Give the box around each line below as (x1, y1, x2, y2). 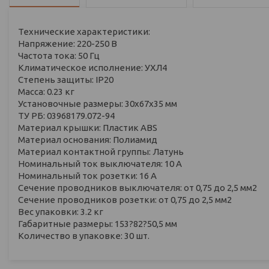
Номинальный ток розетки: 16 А (18, 170, 157, 181)
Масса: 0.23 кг (18, 86, 74, 97)
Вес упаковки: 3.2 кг (18, 206, 103, 217)
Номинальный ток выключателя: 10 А (18, 158, 182, 169)
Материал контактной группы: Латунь (18, 146, 184, 157)
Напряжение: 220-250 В (18, 38, 117, 49)
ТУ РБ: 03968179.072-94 (18, 110, 115, 121)
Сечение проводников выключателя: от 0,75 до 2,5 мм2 (18, 182, 257, 193)
